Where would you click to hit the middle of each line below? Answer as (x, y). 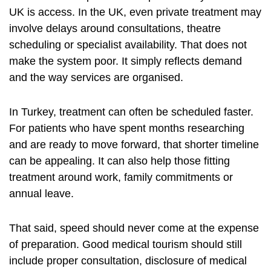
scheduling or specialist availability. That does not (128, 45)
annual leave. (41, 194)
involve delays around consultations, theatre (115, 29)
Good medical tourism (135, 245)
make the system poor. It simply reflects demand (126, 61)
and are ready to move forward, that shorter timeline (134, 145)
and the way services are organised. (96, 78)
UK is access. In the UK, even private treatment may (135, 12)
